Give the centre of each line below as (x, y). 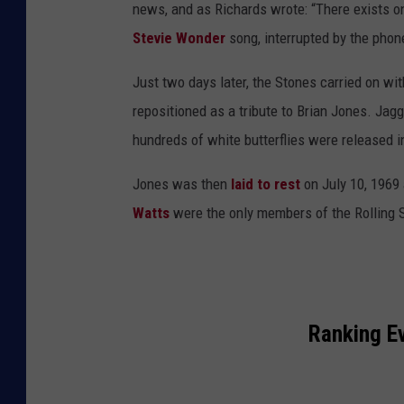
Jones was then (182, 184)
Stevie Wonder (179, 38)
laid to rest (266, 184)
